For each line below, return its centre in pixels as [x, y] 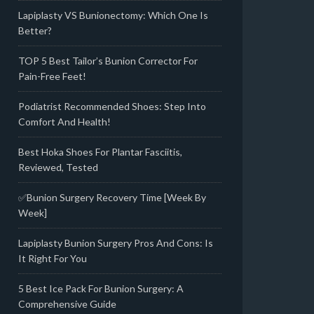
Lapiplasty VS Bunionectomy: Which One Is [113, 15]
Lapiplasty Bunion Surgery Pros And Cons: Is [116, 243]
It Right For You [53, 258]
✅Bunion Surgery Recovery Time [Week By [112, 197]
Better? [35, 30]
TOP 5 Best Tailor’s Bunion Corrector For [108, 61]
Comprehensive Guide [67, 304]
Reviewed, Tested [58, 167]
